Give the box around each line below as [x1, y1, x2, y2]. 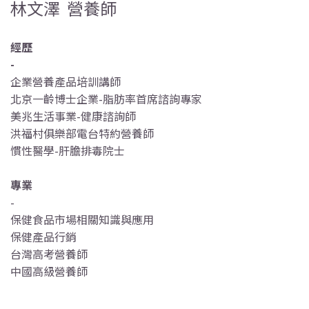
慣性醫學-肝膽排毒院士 [10, 142, 125, 159]
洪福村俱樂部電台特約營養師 [10, 125, 154, 142]
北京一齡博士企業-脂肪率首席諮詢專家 [10, 90, 202, 108]
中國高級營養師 [10, 263, 88, 280]
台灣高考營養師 [10, 246, 88, 263]
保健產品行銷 [10, 228, 77, 246]
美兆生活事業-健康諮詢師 [10, 108, 136, 125]
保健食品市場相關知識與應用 [10, 211, 154, 228]
